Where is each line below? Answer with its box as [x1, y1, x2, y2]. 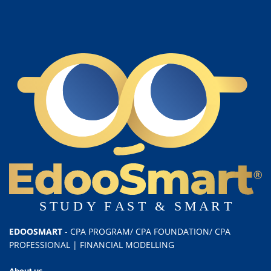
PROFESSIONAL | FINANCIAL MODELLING [9, 239, 174, 251]
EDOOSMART [9, 226, 62, 238]
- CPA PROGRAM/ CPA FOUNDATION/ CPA [62, 226, 230, 238]
